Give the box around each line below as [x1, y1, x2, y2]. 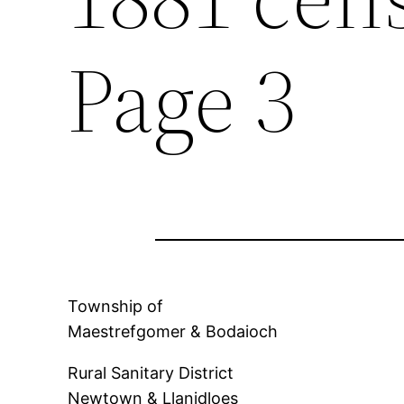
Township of [68, 297, 164, 317]
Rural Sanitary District [68, 363, 234, 383]
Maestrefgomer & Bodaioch [68, 322, 279, 342]
